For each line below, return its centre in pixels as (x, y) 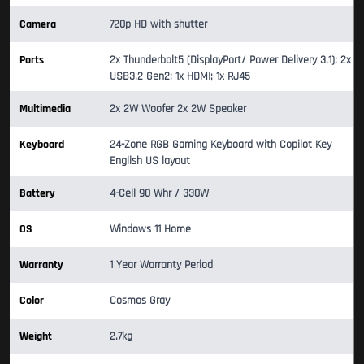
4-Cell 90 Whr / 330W (159, 193)
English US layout (150, 160)
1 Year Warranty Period (161, 264)
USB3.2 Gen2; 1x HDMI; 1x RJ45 (180, 76)
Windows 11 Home (150, 229)
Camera (38, 24)
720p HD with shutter (158, 24)
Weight (36, 336)
